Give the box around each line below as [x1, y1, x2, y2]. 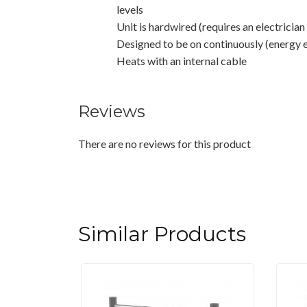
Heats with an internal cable [116, 53, 247, 67]
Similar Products [78, 221, 246, 247]
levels [116, 2, 143, 16]
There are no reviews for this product [78, 136, 251, 150]
